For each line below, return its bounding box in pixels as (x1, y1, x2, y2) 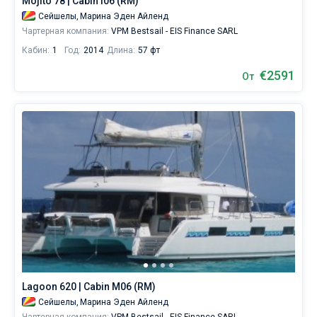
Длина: (107, 45, 135, 55)
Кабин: (22, 45, 50, 55)
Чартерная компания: (22, 26, 109, 36)
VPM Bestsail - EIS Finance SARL (109, 26, 238, 36)
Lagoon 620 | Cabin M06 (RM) (22, 281, 156, 292)
